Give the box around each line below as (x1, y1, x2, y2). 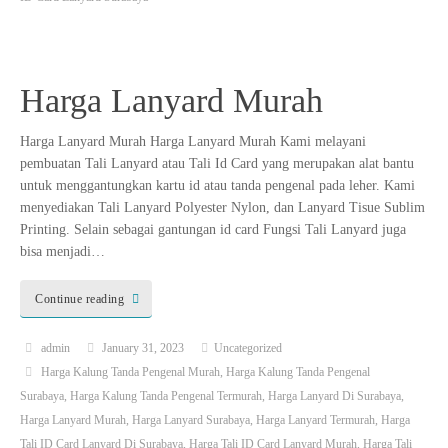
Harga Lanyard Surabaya (132, 412, 250, 427)
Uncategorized (213, 340, 282, 355)
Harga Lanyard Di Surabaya (268, 388, 401, 403)
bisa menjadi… (20, 244, 105, 260)
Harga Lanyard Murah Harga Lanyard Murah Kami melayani (20, 134, 366, 150)
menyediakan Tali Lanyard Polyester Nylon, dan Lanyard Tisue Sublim (20, 200, 425, 216)
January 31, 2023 (102, 340, 185, 355)
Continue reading (35, 291, 124, 306)
